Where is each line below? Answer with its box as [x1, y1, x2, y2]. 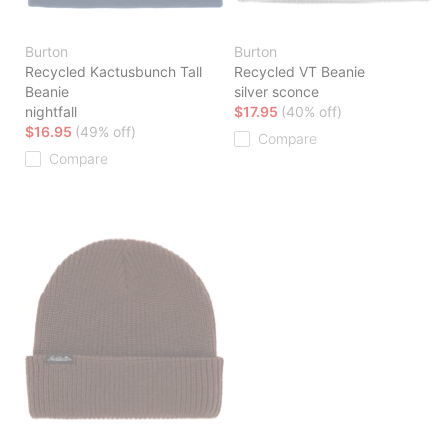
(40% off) [281, 103, 342, 121]
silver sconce [234, 83, 319, 101]
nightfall [25, 103, 77, 121]
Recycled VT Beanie [234, 63, 365, 81]
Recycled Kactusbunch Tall [25, 63, 202, 81]
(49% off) [75, 123, 136, 141]
